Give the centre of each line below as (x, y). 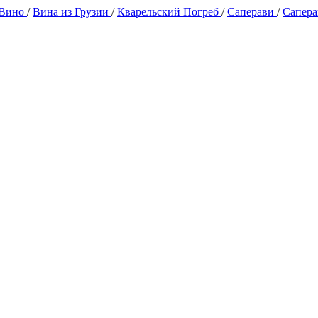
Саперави (252, 12)
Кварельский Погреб (169, 12)
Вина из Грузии (72, 12)
